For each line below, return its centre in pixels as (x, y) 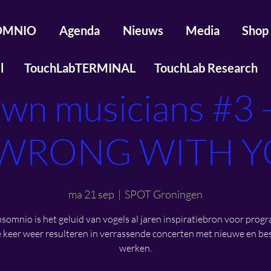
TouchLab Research (206, 67)
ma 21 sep (91, 194)
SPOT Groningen (164, 194)
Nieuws (143, 30)
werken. (135, 248)
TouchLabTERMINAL (80, 67)
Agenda (80, 30)
